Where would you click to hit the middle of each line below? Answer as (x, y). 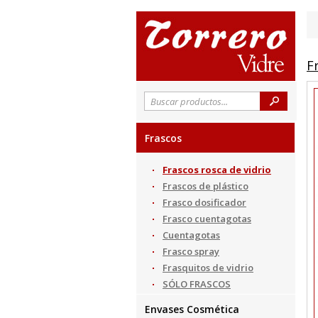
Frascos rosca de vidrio (217, 170)
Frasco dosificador (204, 202)
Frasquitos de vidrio (208, 268)
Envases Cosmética (192, 309)
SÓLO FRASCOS (197, 284)
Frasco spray (191, 251)
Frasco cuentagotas (207, 219)
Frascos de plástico (205, 186)
